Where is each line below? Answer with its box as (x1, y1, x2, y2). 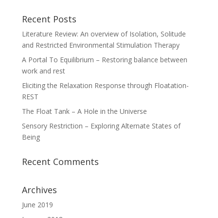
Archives (21, 183, 57, 196)
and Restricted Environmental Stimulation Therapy (21, 40, 180, 50)
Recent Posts (21, 13, 76, 25)
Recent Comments (21, 155, 99, 167)
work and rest (21, 66, 65, 75)
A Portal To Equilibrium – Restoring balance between (21, 54, 187, 64)
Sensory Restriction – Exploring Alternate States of (21, 121, 181, 130)
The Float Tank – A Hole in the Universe (21, 106, 147, 116)
